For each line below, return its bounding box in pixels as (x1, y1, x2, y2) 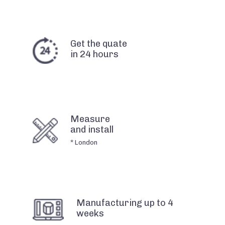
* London (70, 138, 97, 146)
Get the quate (70, 38, 127, 49)
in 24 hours (70, 48, 119, 60)
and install (70, 124, 114, 135)
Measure (70, 113, 110, 125)
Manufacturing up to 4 (76, 197, 173, 208)
